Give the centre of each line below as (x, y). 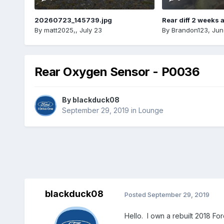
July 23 (90, 30)
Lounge (151, 110)
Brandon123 (189, 30)
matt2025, (59, 30)
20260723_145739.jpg (73, 20)
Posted (136, 194)
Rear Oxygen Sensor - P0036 (117, 71)
